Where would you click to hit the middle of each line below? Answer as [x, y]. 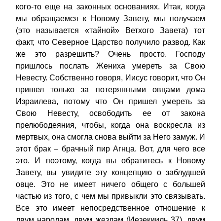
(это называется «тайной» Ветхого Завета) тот [110, 31]
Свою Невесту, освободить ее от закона [110, 113]
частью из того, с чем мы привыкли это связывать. [110, 196]
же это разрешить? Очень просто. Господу [110, 54]
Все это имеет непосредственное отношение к [110, 208]
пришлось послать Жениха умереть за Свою [110, 66]
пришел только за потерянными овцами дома [110, 90]
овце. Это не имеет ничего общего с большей [110, 184]
